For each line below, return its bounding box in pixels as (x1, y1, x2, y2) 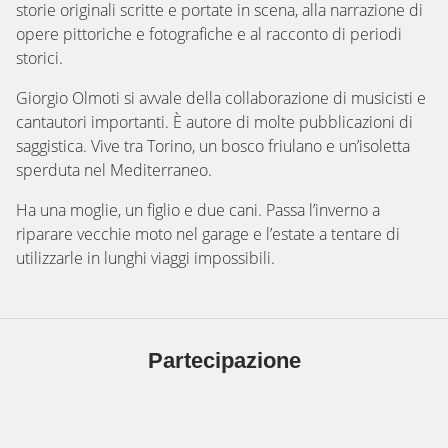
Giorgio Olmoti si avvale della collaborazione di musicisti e (16, 87, 426, 109)
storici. (16, 47, 63, 69)
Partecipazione (147, 348, 301, 373)
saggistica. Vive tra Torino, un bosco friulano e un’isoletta (16, 135, 410, 157)
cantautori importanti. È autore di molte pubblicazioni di (16, 111, 413, 133)
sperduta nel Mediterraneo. (16, 159, 212, 181)
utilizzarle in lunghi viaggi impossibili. (16, 247, 275, 269)
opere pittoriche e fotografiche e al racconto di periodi (16, 23, 402, 45)
